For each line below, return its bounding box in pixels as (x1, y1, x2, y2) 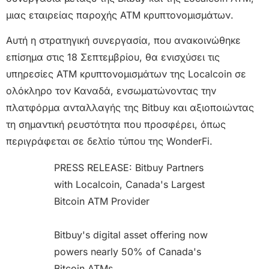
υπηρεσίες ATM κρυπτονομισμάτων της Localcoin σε (6, 68, 246, 80)
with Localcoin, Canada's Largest (54, 178, 205, 191)
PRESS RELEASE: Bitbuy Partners (54, 162, 204, 174)
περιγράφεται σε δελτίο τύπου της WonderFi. (6, 135, 213, 148)
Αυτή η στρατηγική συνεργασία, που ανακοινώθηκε (6, 34, 241, 47)
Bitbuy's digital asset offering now (54, 229, 208, 241)
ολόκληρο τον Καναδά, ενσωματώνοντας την (6, 85, 216, 97)
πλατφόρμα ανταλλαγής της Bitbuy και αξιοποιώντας (6, 101, 254, 114)
